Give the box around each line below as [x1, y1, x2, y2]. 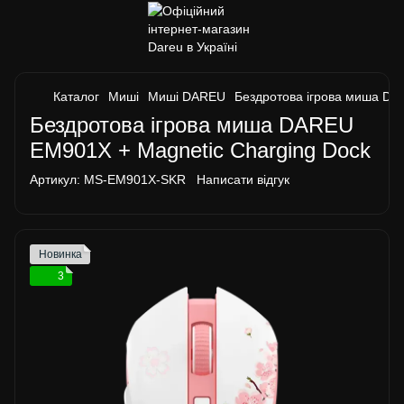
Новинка [39, 248, 82, 261]
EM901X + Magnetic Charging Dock [30, 138, 371, 162]
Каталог [53, 89, 99, 104]
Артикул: [30, 172, 80, 187]
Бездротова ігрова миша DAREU [30, 113, 353, 137]
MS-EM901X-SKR [80, 172, 186, 187]
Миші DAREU [148, 89, 225, 104]
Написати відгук [197, 172, 289, 187]
